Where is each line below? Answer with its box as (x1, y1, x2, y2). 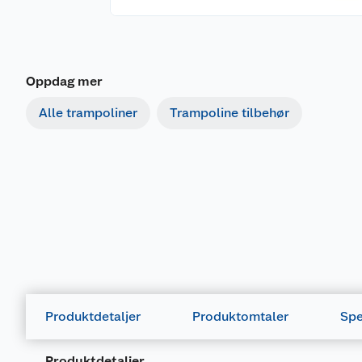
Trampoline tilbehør (170, 105, 289, 121)
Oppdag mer (26, 74, 103, 90)
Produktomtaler (192, 309, 288, 324)
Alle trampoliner (39, 105, 137, 121)
